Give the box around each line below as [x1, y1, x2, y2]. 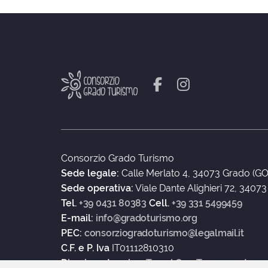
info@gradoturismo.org [96, 212, 197, 224]
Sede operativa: [61, 182, 133, 194]
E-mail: [61, 212, 96, 224]
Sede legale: [61, 167, 119, 179]
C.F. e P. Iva [61, 242, 112, 254]
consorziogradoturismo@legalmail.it [84, 227, 244, 239]
